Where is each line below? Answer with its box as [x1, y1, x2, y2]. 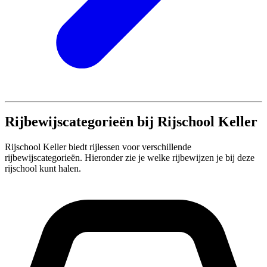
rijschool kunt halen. [5, 163, 81, 174]
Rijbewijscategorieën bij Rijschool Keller [5, 114, 257, 130]
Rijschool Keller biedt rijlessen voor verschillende [5, 142, 191, 153]
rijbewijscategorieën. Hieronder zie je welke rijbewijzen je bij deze [5, 153, 254, 163]
